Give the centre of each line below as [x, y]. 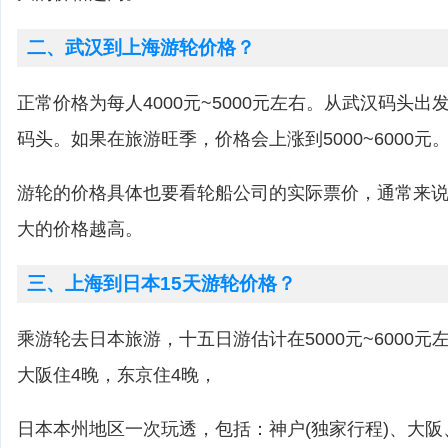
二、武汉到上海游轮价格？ [141, 47]
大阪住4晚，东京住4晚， [117, 375]
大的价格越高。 [80, 229]
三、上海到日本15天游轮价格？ [161, 283]
